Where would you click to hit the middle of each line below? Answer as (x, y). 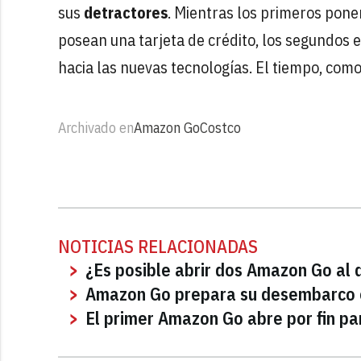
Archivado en (96, 127)
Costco (220, 127)
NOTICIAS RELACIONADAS (158, 246)
